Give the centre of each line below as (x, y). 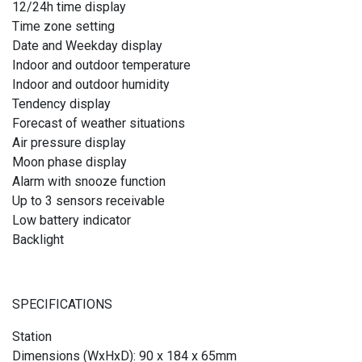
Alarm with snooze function (89, 182)
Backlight (38, 240)
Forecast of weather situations (99, 124)
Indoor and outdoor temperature (101, 65)
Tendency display (61, 104)
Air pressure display (69, 143)
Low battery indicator (72, 221)
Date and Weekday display (87, 46)
